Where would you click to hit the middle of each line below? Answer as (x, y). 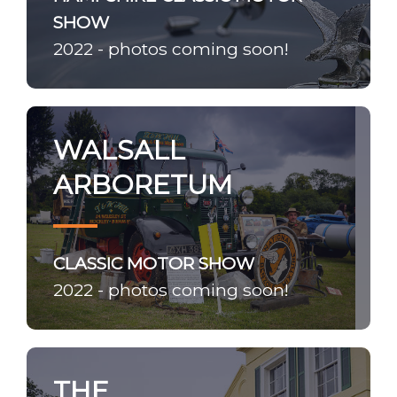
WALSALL (119, 150)
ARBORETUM (143, 185)
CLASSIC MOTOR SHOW (154, 263)
